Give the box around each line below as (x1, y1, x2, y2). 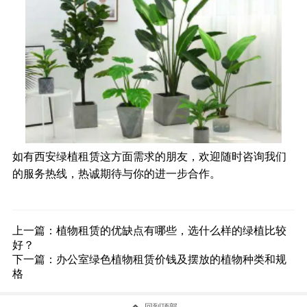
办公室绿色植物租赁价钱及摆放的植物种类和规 (56, 253, 286, 265)
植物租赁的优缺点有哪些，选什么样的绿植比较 (56, 224, 286, 236)
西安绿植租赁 (34, 150, 100, 162)
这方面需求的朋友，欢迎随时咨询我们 (99, 150, 286, 162)
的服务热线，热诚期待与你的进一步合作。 (12, 167, 221, 180)
